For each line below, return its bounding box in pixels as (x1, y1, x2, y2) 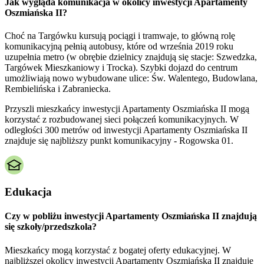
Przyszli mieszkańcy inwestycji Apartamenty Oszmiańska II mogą (5, 104, 249, 114)
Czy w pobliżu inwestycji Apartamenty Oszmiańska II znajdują (5, 211, 257, 222)
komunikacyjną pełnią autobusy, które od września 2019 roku (5, 41, 233, 52)
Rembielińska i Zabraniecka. (5, 84, 111, 94)
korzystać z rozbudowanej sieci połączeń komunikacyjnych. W (5, 114, 239, 125)
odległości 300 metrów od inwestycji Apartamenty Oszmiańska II (5, 125, 247, 136)
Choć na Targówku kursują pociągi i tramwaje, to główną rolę (5, 31, 235, 41)
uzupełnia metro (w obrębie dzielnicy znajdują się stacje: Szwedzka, (5, 52, 257, 62)
